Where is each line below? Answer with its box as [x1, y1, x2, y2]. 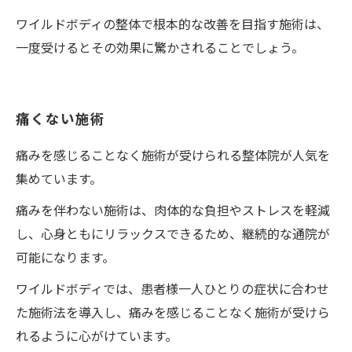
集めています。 [16, 169, 102, 188]
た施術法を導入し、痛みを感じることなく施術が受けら [16, 302, 330, 321]
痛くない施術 [16, 108, 105, 128]
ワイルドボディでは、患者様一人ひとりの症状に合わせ [16, 279, 329, 298]
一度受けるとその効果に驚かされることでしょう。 [16, 38, 304, 57]
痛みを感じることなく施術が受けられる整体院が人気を [16, 145, 330, 164]
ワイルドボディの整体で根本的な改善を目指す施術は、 [16, 14, 329, 33]
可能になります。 [16, 247, 115, 266]
